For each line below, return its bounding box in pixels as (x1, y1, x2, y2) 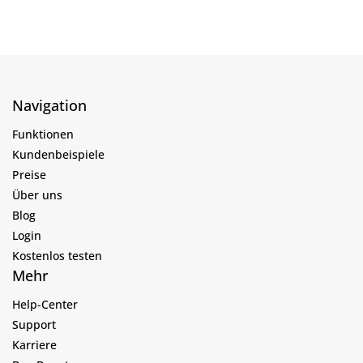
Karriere (12, 336, 57, 352)
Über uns (12, 186, 62, 203)
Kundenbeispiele (12, 146, 105, 162)
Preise (12, 166, 46, 182)
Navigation (12, 95, 87, 115)
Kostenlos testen (12, 247, 102, 263)
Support (12, 316, 56, 332)
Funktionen (12, 126, 74, 142)
